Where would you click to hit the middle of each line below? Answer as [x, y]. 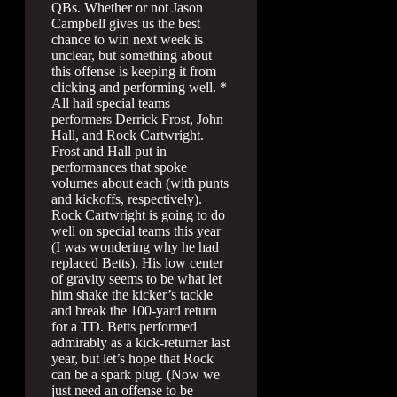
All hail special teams [111, 103]
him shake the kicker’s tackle [132, 294]
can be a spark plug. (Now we [136, 374]
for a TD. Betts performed [124, 326]
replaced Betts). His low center [137, 262]
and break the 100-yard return [134, 310]
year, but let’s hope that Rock [132, 358]
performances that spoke [119, 167]
